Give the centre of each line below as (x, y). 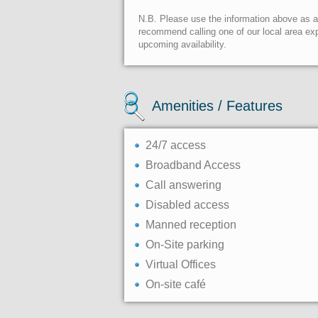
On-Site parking (185, 245)
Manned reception (191, 225)
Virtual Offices (181, 264)
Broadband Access (193, 165)
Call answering (183, 185)
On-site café (176, 284)
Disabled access (187, 205)
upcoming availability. (182, 44)
